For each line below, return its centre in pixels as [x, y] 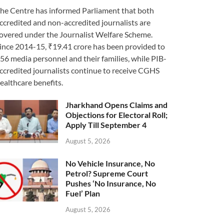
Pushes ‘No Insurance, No [111, 183]
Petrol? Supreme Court [107, 173]
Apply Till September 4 [106, 125]
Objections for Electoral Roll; [117, 115]
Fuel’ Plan [83, 193]
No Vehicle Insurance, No [110, 163]
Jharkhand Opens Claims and [117, 105]
